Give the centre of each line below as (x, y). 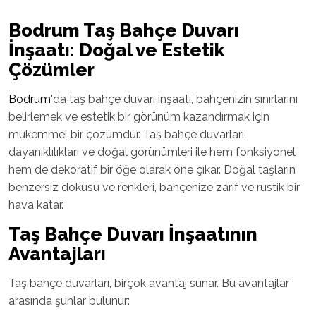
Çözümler (51, 69)
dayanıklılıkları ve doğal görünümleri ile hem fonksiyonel (152, 152)
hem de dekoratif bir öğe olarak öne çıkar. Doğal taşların (152, 169)
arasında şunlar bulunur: (69, 300)
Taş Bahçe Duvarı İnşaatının (133, 234)
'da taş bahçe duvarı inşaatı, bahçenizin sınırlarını (174, 99)
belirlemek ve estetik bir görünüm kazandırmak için (139, 116)
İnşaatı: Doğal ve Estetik (116, 50)
